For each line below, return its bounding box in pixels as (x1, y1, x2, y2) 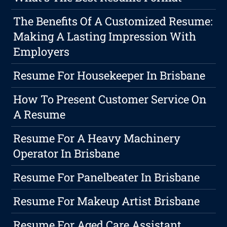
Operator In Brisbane (13, 146, 120, 161)
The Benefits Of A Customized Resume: (13, 14, 213, 29)
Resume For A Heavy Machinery (13, 131, 181, 146)
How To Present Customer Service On (13, 92, 207, 107)
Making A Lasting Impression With (13, 29, 197, 44)
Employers (13, 44, 70, 59)
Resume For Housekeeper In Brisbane (13, 68, 206, 83)
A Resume (13, 107, 66, 122)
